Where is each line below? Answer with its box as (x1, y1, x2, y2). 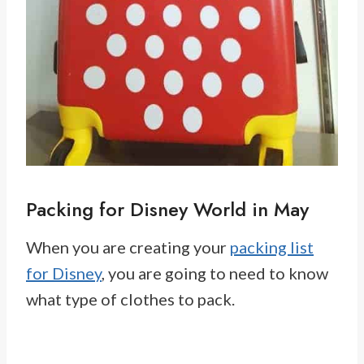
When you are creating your (26, 237, 230, 258)
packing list (230, 237, 314, 258)
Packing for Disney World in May (26, 195, 309, 224)
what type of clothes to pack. (26, 289, 238, 310)
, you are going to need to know (102, 263, 328, 284)
